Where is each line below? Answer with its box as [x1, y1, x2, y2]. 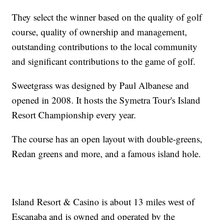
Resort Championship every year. [12, 109, 137, 121]
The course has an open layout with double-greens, [12, 133, 203, 145]
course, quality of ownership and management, [12, 26, 188, 38]
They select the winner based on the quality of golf [12, 11, 202, 24]
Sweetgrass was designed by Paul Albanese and [12, 79, 190, 92]
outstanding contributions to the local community [12, 40, 198, 53]
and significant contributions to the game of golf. [12, 55, 196, 68]
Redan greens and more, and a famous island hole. [12, 147, 201, 160]
